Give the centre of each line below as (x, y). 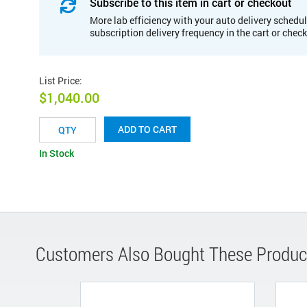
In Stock (57, 153)
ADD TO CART (147, 130)
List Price (59, 80)
